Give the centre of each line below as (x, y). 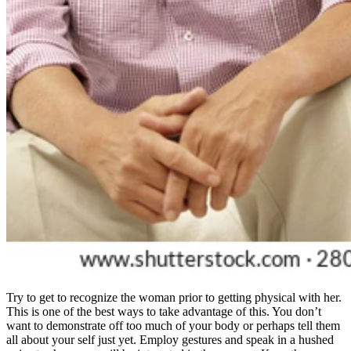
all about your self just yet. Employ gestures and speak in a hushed (170, 340)
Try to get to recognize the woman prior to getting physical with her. (174, 298)
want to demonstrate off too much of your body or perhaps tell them (173, 326)
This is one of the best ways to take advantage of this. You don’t (164, 312)
